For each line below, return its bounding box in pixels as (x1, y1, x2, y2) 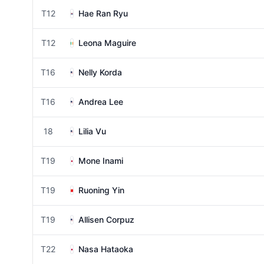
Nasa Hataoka (78, 244, 133, 254)
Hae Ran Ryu (78, 8, 128, 18)
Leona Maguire (78, 38, 136, 48)
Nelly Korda (78, 67, 122, 77)
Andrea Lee (78, 97, 123, 107)
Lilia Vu (78, 126, 106, 136)
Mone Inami (78, 156, 123, 166)
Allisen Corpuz (78, 214, 134, 225)
